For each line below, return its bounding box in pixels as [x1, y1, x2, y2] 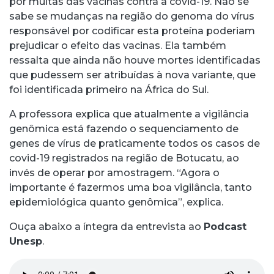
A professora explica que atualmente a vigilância [9, 108, 249, 120]
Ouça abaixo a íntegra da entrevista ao [9, 221, 204, 233]
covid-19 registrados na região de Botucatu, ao [9, 152, 239, 165]
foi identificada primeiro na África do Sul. [9, 84, 209, 96]
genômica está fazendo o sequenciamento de [9, 123, 239, 135]
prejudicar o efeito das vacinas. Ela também [9, 40, 226, 52]
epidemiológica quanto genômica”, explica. [9, 196, 223, 209]
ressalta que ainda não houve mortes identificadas [9, 54, 261, 67]
